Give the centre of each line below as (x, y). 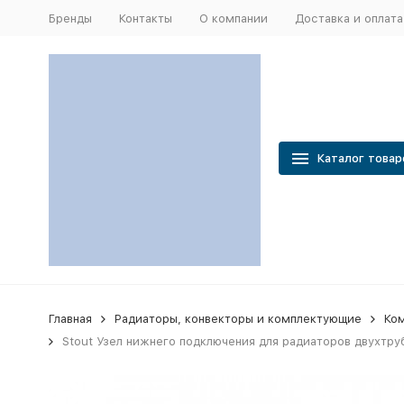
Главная (70, 319)
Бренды (70, 18)
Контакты (145, 18)
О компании (233, 18)
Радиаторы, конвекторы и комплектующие (238, 319)
